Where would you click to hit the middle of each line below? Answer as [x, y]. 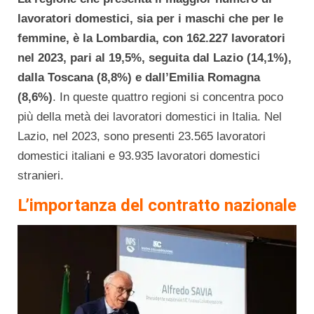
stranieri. [41, 175]
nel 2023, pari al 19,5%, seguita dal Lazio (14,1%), [155, 57]
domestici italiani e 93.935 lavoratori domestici [139, 156]
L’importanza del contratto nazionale [157, 205]
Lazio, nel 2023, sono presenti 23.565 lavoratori [142, 136]
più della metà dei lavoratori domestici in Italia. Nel [150, 116]
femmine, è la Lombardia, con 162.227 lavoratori [151, 38]
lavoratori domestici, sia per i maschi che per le [150, 18]
